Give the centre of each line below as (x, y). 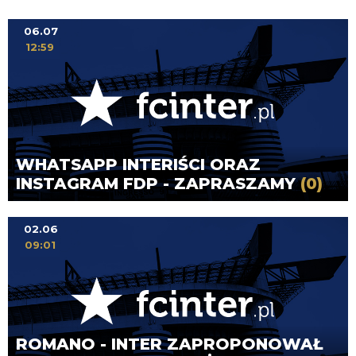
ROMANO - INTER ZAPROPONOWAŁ (169, 344)
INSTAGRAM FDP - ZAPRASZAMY (158, 184)
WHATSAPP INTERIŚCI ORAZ (138, 165)
